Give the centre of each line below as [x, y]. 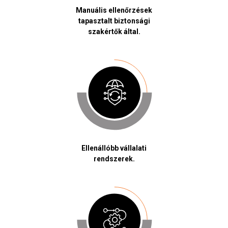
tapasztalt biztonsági [114, 21]
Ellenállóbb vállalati [114, 148]
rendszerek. [114, 159]
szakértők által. [114, 32]
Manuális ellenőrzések [114, 10]
